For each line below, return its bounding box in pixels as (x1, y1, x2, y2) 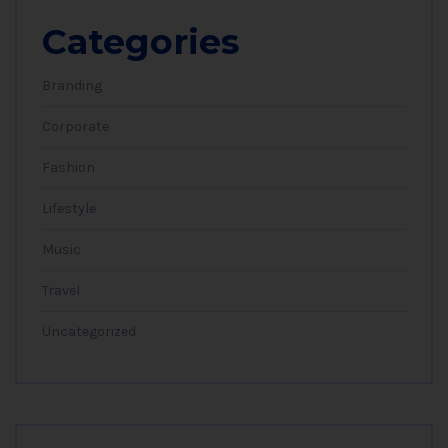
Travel (42, 282, 80, 300)
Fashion (42, 159, 95, 177)
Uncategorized (42, 323, 136, 341)
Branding (42, 77, 102, 95)
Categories (42, 20, 239, 64)
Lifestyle (42, 200, 96, 218)
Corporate (42, 118, 109, 136)
